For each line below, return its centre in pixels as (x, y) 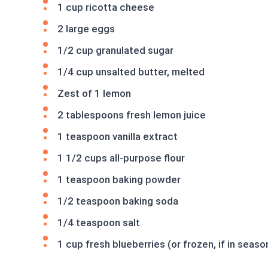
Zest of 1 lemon (94, 93)
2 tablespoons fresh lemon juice (132, 115)
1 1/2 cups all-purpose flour (121, 158)
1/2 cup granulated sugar (115, 50)
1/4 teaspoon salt (99, 223)
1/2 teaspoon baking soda (118, 201)
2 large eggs (86, 29)
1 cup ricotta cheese (106, 7)
